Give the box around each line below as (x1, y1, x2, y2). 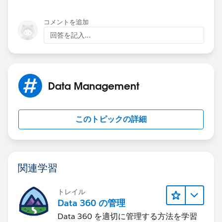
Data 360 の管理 (57, 197, 125, 209)
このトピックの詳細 (75, 114, 147, 125)
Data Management (48, 79, 139, 93)
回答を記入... (50, 31, 91, 40)
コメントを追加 (44, 18, 89, 27)
